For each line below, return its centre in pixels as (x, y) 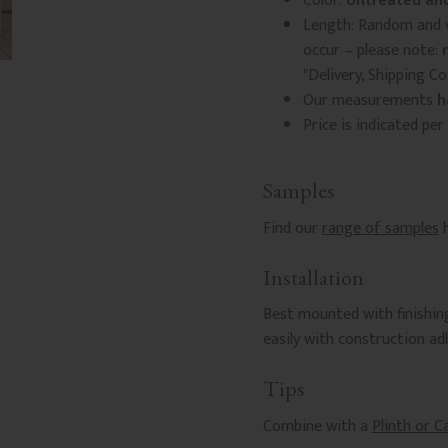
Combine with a (317, 426)
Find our (292, 228)
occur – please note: (372, 51)
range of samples (380, 228)
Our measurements (369, 101)
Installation (313, 277)
